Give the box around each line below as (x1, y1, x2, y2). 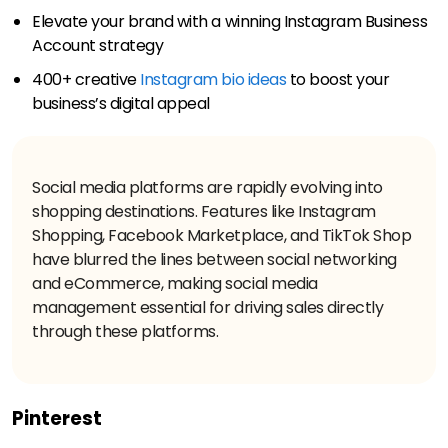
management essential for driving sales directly (32, 295, 384, 319)
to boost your (286, 67, 390, 91)
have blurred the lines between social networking (32, 247, 397, 271)
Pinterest (12, 404, 102, 432)
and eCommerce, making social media (32, 271, 318, 295)
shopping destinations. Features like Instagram (32, 199, 376, 223)
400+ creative (32, 67, 141, 91)
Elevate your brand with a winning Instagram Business (32, 9, 428, 33)
